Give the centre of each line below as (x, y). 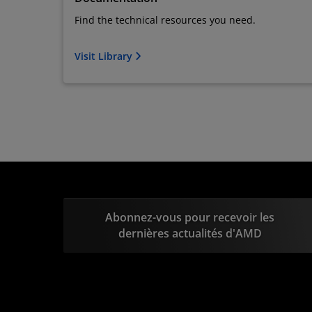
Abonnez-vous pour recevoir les (190, 218)
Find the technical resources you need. (165, 20)
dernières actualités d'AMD (190, 234)
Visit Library (105, 56)
